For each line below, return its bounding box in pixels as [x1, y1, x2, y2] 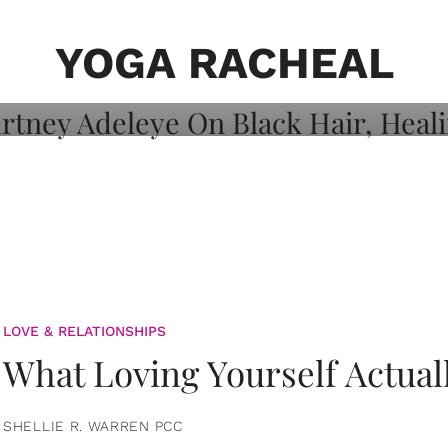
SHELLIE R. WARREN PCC [3, 417, 183, 434]
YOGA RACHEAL [54, 37, 394, 89]
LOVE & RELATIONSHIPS [3, 322, 166, 339]
